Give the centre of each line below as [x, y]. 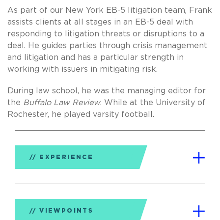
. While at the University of [153, 103]
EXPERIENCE [67, 157]
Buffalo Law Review [62, 103]
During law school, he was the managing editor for [107, 91]
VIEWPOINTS [67, 211]
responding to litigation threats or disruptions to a [106, 34]
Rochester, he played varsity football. [81, 115]
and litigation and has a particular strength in [96, 58]
